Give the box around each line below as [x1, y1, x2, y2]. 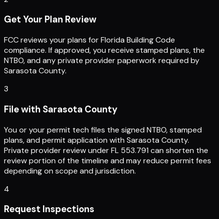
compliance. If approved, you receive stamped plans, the [4, 45, 205, 56]
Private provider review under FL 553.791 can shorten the [4, 145, 208, 155]
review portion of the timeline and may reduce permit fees [4, 155, 211, 166]
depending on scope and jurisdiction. [4, 165, 136, 176]
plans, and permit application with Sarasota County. [4, 134, 189, 145]
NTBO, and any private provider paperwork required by [4, 55, 199, 66]
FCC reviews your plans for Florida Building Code [4, 35, 175, 45]
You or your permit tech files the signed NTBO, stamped [4, 124, 202, 135]
